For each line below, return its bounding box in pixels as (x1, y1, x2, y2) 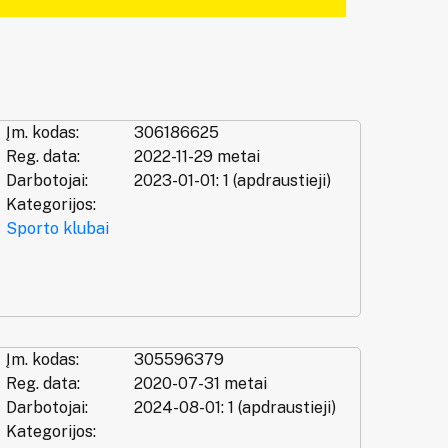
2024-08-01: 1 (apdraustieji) (133, 397, 336, 417)
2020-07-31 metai (133, 373, 267, 393)
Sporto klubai (5, 219, 109, 238)
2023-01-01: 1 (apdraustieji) (133, 171, 331, 190)
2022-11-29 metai (133, 147, 260, 166)
